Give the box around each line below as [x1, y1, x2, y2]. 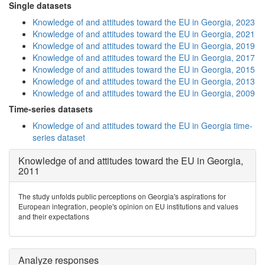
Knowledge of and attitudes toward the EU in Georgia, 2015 [33, 63, 255, 75]
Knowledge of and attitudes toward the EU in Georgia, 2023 [33, 16, 255, 28]
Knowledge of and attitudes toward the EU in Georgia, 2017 [33, 51, 255, 63]
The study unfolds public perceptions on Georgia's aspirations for [18, 191, 226, 201]
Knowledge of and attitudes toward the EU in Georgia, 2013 [33, 75, 255, 87]
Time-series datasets [9, 103, 93, 115]
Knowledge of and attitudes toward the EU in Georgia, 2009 [33, 87, 255, 99]
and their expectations [18, 211, 89, 221]
